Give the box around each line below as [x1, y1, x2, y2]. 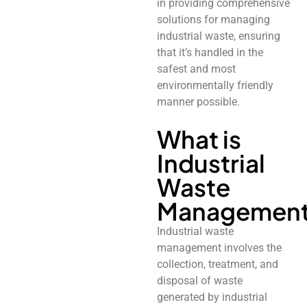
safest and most [156, 62, 236, 75]
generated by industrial [156, 290, 267, 304]
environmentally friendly [156, 78, 273, 92]
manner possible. [156, 95, 240, 108]
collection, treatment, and [156, 257, 278, 271]
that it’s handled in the [156, 45, 263, 59]
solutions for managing [156, 12, 270, 26]
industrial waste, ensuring [156, 29, 280, 42]
